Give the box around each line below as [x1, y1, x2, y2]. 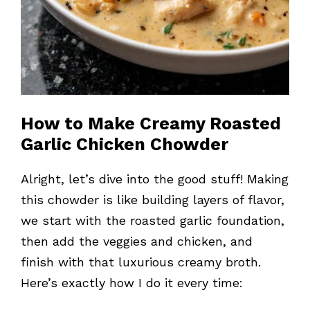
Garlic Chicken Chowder [21, 134, 228, 155]
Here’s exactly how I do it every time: [21, 275, 243, 291]
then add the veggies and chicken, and [21, 234, 253, 249]
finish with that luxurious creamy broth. [21, 255, 261, 270]
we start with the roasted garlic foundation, [21, 213, 284, 228]
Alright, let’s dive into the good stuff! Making [21, 172, 289, 187]
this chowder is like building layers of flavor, [21, 192, 284, 208]
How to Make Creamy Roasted [21, 113, 281, 134]
